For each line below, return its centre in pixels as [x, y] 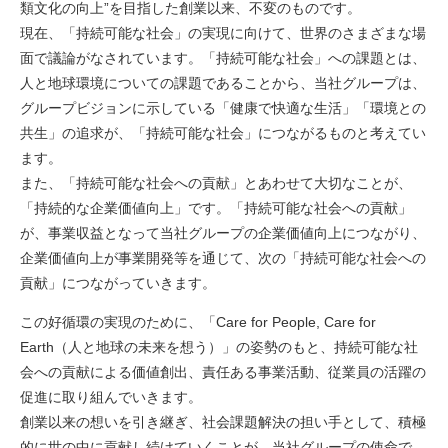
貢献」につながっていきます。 [118, 283]
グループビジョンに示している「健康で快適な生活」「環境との [223, 108]
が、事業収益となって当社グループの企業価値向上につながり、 [223, 233]
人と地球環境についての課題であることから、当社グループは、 [223, 83]
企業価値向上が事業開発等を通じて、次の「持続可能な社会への [223, 258]
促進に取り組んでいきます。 [111, 397]
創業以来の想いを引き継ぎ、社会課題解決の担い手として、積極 [223, 422]
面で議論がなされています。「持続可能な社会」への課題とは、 [223, 58]
